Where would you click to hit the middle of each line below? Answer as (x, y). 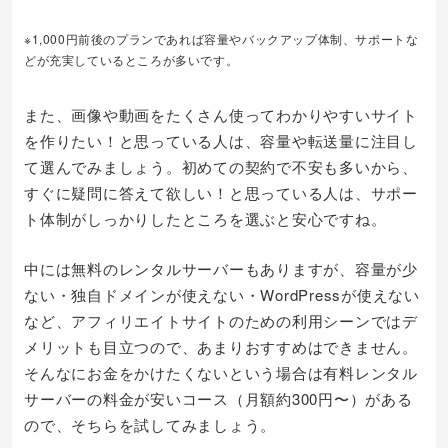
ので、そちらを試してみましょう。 (150, 424)
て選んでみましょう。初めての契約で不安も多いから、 (221, 166)
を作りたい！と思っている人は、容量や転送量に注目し (221, 140)
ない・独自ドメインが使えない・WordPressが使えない (222, 294)
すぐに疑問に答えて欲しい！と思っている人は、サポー (221, 192)
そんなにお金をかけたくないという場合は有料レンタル (221, 372)
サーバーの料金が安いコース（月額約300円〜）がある (218, 398)
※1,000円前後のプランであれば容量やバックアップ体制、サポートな (221, 38)
